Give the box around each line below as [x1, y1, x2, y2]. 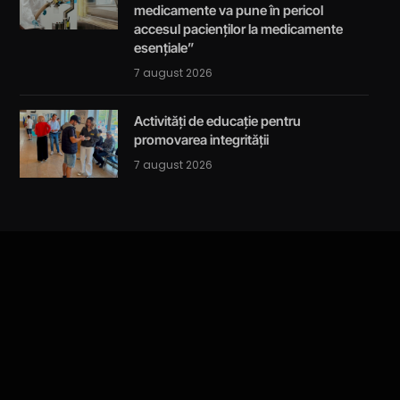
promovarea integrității [133, 131, 269, 149]
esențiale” [133, 39, 195, 57]
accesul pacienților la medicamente [133, 21, 343, 38]
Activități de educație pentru [133, 112, 301, 130]
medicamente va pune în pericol [133, 2, 323, 20]
